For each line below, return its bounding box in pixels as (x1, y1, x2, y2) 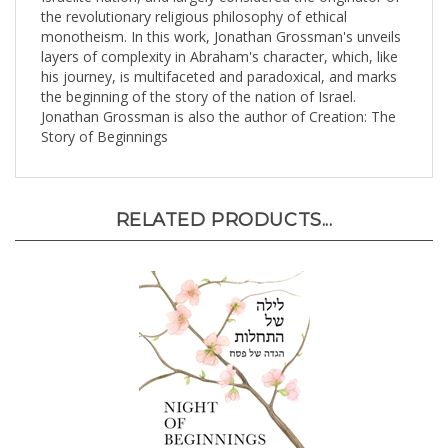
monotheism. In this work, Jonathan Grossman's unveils (41, 10, 401, 29)
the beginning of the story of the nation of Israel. (41, 70, 356, 89)
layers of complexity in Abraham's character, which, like (41, 30, 398, 49)
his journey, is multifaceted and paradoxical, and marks (41, 50, 397, 69)
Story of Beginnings (41, 110, 168, 129)
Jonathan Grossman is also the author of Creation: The (41, 90, 396, 109)
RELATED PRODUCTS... (115, 192, 333, 214)
